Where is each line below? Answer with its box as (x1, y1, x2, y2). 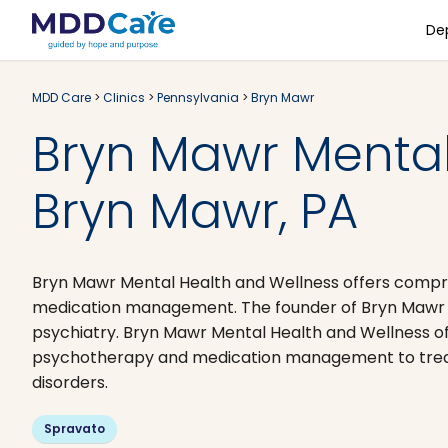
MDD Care (32, 89, 91, 106)
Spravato (44, 420, 105, 437)
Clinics (103, 89, 145, 106)
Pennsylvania (157, 89, 239, 106)
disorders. (32, 371, 108, 394)
